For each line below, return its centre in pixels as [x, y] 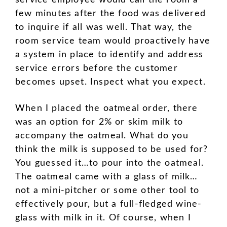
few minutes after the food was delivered [111, 14]
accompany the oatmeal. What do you [102, 136]
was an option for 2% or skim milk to [99, 122]
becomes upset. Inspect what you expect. [110, 82]
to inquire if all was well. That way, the [104, 28]
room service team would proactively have [113, 41]
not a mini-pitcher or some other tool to [107, 191]
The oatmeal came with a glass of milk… [107, 177]
